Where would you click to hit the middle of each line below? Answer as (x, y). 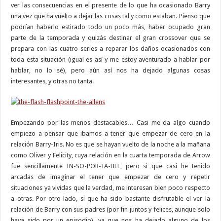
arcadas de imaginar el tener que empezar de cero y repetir (110, 177)
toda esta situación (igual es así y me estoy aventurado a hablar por (110, 59)
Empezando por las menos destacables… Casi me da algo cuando (110, 122)
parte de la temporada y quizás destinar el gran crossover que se (110, 37)
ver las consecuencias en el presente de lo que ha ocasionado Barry (110, 5)
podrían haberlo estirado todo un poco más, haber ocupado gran (110, 27)
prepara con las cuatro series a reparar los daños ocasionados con (110, 48)
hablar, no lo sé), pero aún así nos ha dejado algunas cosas (110, 70)
